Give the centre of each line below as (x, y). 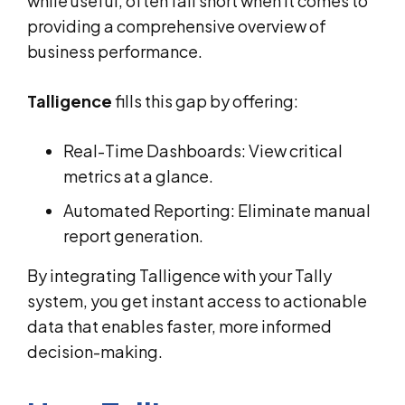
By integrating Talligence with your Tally (179, 275)
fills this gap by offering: (205, 100)
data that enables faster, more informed (179, 325)
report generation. (133, 235)
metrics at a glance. (138, 175)
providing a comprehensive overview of (177, 25)
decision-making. (95, 351)
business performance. (115, 51)
